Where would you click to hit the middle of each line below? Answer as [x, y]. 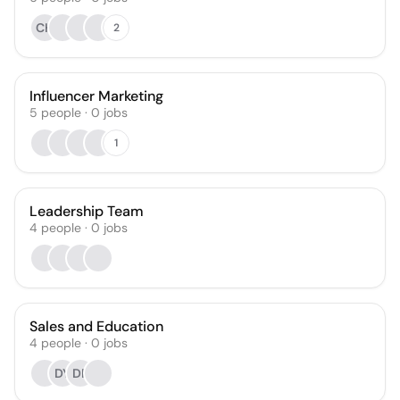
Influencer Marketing [96, 96]
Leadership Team [87, 211]
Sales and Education [96, 326]
